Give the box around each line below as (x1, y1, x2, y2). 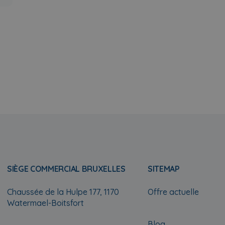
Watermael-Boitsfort (7, 198, 84, 208)
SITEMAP (148, 164, 180, 174)
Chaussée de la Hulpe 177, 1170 (7, 187, 119, 197)
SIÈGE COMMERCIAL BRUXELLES (7, 164, 126, 174)
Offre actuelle (148, 187, 199, 197)
